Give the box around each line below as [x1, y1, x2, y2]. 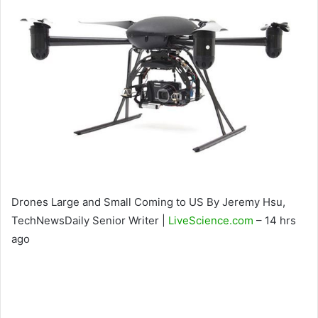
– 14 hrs [253, 213, 296, 227]
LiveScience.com [168, 213, 253, 227]
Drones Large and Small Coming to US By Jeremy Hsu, [11, 194, 285, 209]
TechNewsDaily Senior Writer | [11, 213, 168, 227]
